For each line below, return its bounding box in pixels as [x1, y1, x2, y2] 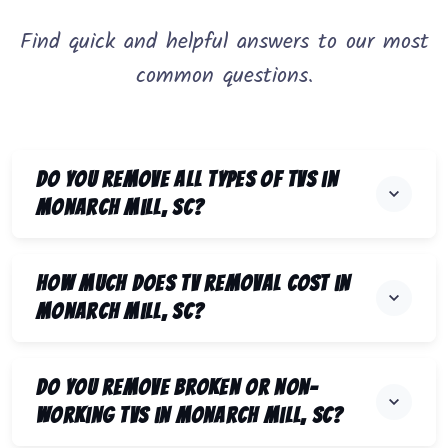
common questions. [135, 59, 313, 95]
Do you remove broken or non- [36, 376, 319, 400]
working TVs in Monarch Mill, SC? [36, 404, 344, 428]
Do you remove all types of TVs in [36, 168, 338, 192]
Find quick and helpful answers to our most [19, 25, 429, 61]
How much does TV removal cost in [36, 272, 351, 296]
